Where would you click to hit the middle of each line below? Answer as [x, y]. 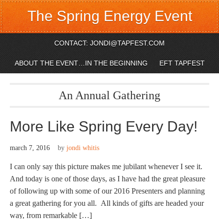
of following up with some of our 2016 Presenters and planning [107, 191]
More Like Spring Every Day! [104, 126]
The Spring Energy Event [109, 16]
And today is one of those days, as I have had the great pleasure [108, 179]
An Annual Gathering [109, 95]
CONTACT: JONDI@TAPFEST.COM [109, 43]
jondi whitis [83, 148]
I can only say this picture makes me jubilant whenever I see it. [108, 166]
